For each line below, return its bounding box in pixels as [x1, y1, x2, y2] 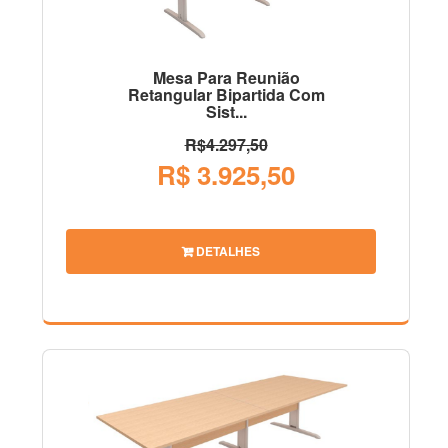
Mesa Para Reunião [152, 66, 300, 90]
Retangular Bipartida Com [127, 83, 325, 107]
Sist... [205, 100, 247, 124]
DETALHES [193, 241, 260, 260]
